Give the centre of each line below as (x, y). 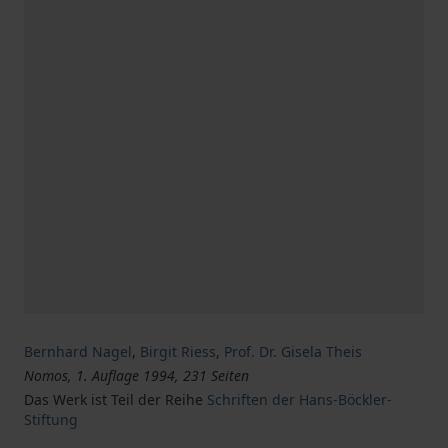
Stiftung (51, 419)
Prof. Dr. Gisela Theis (293, 351)
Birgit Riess (178, 351)
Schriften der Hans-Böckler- (299, 399)
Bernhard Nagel (78, 351)
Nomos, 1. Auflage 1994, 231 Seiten (136, 375)
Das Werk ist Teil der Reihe (115, 399)
